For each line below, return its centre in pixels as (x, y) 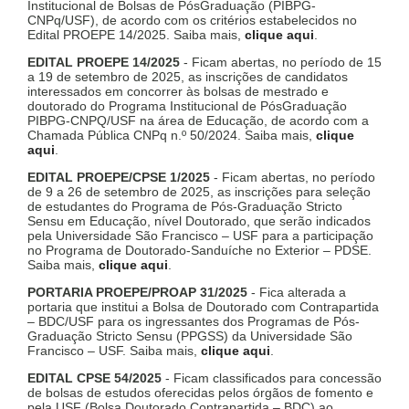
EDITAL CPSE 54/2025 (94, 378)
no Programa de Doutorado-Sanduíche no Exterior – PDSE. (199, 251)
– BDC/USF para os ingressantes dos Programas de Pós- (194, 322)
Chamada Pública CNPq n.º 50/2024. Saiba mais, (172, 136)
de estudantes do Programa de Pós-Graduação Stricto (185, 207)
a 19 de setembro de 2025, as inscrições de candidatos (188, 77)
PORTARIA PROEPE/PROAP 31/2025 (137, 293)
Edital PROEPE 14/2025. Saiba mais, (136, 35)
